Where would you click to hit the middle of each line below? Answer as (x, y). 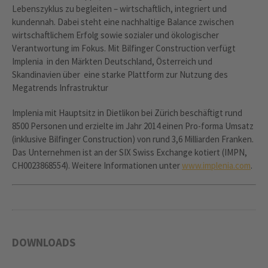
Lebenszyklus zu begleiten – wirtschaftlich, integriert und (119, 9)
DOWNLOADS (44, 242)
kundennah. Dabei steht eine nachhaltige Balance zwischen (123, 22)
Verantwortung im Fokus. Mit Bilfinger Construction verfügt (124, 48)
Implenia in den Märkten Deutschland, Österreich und (112, 61)
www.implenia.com (216, 165)
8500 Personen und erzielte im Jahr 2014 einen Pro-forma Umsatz (133, 126)
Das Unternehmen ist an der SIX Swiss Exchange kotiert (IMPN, (130, 152)
